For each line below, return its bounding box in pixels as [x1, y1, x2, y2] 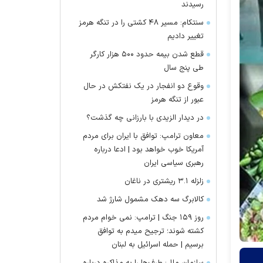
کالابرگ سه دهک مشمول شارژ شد [97, 194, 204, 205]
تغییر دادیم [167, 31, 204, 42]
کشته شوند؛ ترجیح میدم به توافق [97, 225, 204, 237]
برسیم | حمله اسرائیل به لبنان [112, 239, 204, 251]
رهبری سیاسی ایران [144, 157, 204, 169]
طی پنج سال [164, 62, 204, 74]
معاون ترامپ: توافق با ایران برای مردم [83, 130, 204, 142]
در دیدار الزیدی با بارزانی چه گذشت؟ [86, 112, 204, 124]
